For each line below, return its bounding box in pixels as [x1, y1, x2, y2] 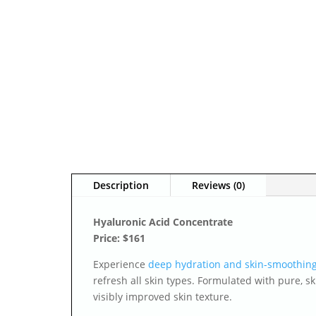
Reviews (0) [191, 178, 245, 193]
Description [92, 178, 149, 193]
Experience [92, 257, 148, 272]
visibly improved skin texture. [92, 290, 232, 304]
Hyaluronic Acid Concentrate [92, 215, 233, 229]
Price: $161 [92, 231, 145, 245]
